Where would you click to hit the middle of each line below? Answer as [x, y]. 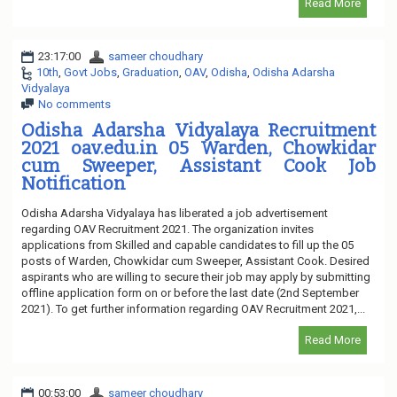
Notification [74, 183]
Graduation [151, 72]
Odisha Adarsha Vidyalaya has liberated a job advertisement [175, 213]
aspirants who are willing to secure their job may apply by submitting [196, 276]
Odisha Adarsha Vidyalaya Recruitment [198, 130]
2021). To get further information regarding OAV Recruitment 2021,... [193, 308]
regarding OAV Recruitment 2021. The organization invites [167, 229]
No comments [74, 104]
